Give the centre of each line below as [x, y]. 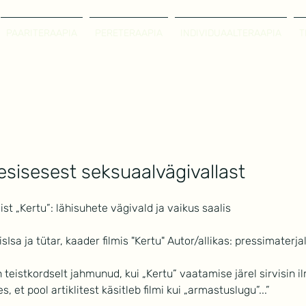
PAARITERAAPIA [42, 33]
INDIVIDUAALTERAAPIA [231, 33]
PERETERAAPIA [129, 33]
